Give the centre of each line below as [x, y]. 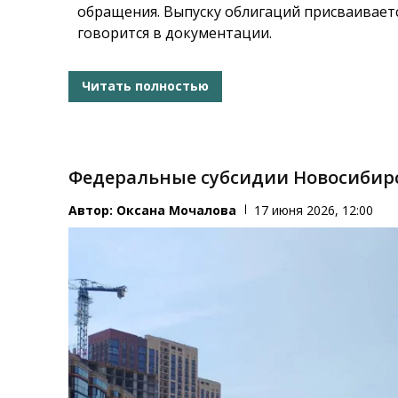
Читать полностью [146, 86]
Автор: [93, 210]
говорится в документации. [175, 32]
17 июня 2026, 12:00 [314, 210]
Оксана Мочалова [177, 210]
